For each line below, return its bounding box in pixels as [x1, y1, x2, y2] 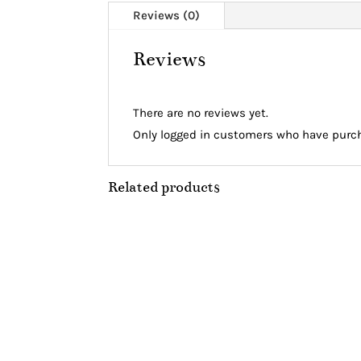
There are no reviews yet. [133, 106, 269, 121]
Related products [108, 178, 221, 197]
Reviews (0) [133, 8, 201, 23]
